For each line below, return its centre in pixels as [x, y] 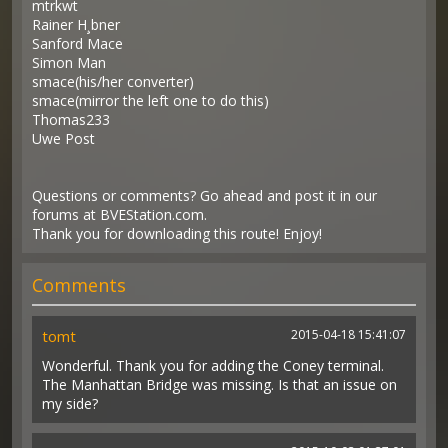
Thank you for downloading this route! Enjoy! [177, 233]
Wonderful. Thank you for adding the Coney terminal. [213, 365]
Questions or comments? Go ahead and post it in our [205, 195]
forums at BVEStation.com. [120, 214]
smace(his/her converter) [113, 81]
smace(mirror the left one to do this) [151, 100]
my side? [70, 403]
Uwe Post [64, 138]
